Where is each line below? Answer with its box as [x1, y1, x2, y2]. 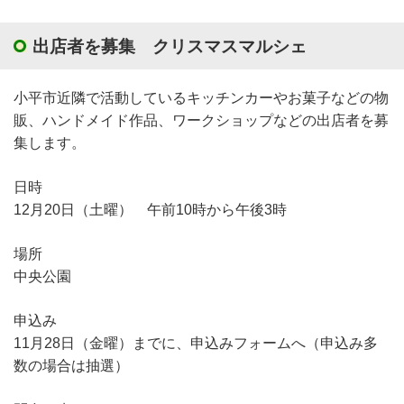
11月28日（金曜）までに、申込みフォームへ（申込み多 [14, 335, 378, 351]
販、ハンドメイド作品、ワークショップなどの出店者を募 [14, 112, 389, 128]
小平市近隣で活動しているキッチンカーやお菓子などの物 [14, 89, 389, 106]
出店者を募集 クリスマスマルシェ [32, 36, 307, 56]
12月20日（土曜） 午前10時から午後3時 [14, 201, 287, 217]
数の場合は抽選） [14, 357, 129, 373]
